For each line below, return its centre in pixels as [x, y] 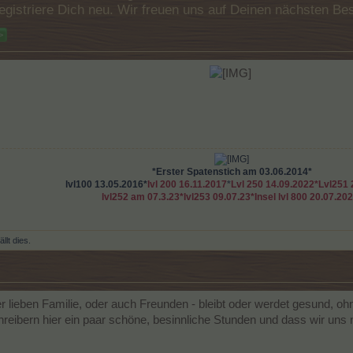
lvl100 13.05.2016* [106, 184]
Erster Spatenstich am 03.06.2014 [232, 172]
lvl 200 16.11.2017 [187, 184]
